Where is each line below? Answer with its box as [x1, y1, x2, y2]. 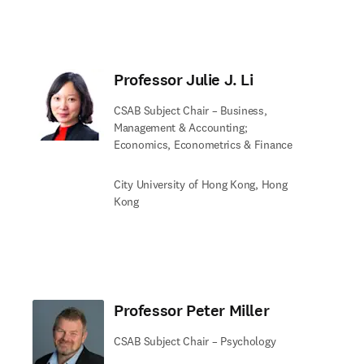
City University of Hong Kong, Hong [114, 177, 288, 192]
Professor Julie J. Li [114, 69, 253, 91]
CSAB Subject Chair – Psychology [114, 334, 276, 349]
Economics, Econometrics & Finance [114, 137, 292, 152]
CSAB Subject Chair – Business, [114, 103, 267, 118]
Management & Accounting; [114, 120, 248, 135]
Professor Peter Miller [114, 300, 270, 322]
